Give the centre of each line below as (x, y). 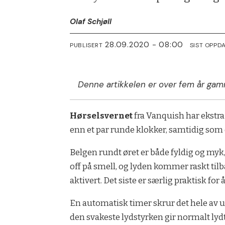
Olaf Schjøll (91, 22)
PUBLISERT (86, 45)
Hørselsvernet (101, 116)
